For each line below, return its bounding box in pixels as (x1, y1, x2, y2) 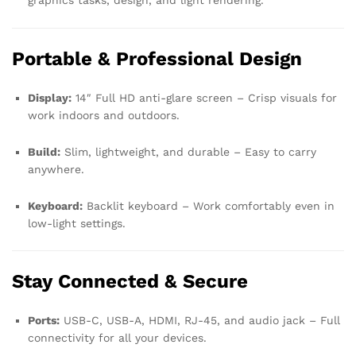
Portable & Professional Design (12, 48, 302, 71)
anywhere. (28, 162, 84, 176)
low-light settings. (28, 216, 126, 230)
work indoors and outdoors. (28, 109, 180, 122)
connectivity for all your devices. (28, 331, 207, 345)
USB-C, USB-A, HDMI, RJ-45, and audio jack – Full (60, 314, 340, 327)
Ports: (28, 314, 60, 327)
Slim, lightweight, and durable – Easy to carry (60, 145, 316, 158)
